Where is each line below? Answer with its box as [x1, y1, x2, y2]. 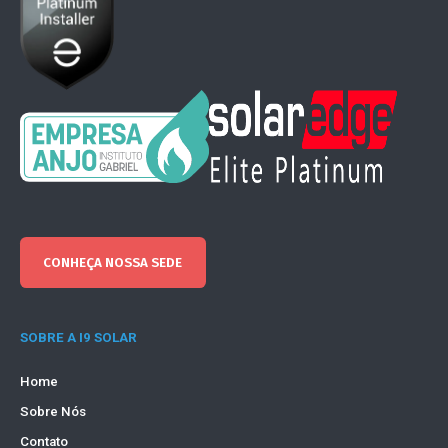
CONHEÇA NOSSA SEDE [43, 253, 183, 271]
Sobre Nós [19, 403, 86, 419]
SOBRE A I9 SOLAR [19, 329, 137, 345]
